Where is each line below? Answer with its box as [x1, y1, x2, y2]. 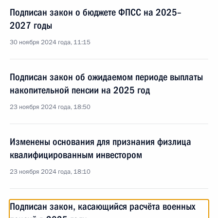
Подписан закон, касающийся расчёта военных [10, 200, 195, 212]
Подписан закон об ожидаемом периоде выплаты [10, 71, 203, 83]
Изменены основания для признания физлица [10, 136, 191, 147]
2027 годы [10, 19, 52, 31]
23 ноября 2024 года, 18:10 [10, 167, 91, 176]
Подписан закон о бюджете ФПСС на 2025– [10, 6, 181, 18]
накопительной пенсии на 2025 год [10, 84, 150, 96]
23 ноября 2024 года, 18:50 [10, 103, 91, 111]
